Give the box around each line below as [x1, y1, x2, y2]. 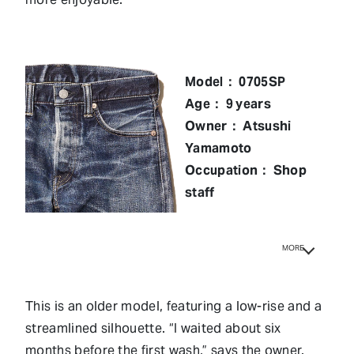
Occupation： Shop [185, 161, 307, 179]
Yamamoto [185, 139, 252, 156]
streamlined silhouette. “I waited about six [25, 319, 281, 337]
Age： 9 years [185, 95, 271, 112]
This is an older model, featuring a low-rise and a [25, 297, 322, 314]
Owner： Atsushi [185, 117, 292, 134]
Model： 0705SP [185, 73, 286, 90]
